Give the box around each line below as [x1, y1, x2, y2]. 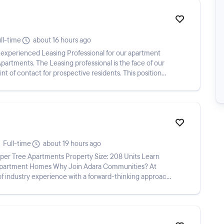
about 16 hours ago [33, 35, 91, 45]
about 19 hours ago [43, 139, 101, 148]
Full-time [3, 139, 31, 148]
